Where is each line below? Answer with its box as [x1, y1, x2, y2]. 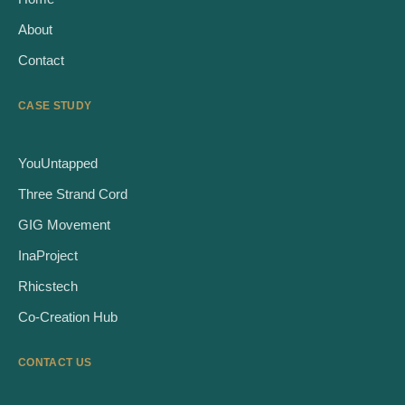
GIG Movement [18, 216, 110, 232]
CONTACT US [18, 355, 92, 369]
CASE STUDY [18, 99, 92, 112]
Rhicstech [18, 278, 78, 294]
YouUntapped [18, 155, 98, 171]
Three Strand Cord [18, 185, 127, 202]
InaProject [18, 247, 78, 263]
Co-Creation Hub [18, 308, 118, 325]
